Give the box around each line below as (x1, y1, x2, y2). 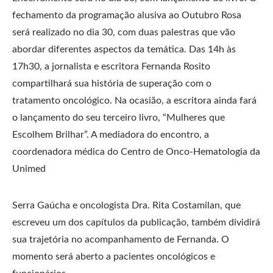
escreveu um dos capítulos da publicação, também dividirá (12, 218, 260, 227)
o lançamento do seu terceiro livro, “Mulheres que (12, 113, 225, 122)
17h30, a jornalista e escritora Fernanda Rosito (12, 62, 210, 71)
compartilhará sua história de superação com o (12, 79, 211, 88)
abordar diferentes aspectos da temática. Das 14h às (12, 44, 236, 54)
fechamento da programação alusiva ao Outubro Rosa (12, 10, 241, 20)
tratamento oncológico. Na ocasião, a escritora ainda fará (12, 96, 257, 105)
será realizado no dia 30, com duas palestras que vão (12, 27, 235, 37)
